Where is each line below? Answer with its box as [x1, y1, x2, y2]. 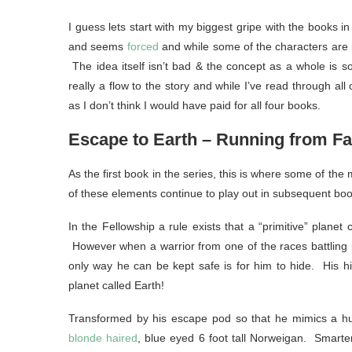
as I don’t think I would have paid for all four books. [68, 99, 321, 112]
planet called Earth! [68, 279, 164, 292]
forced [126, 40, 159, 53]
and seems [68, 40, 127, 53]
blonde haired [68, 332, 138, 345]
